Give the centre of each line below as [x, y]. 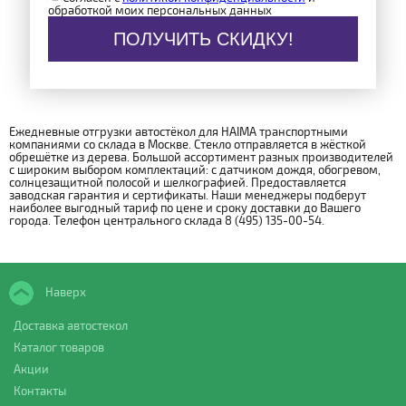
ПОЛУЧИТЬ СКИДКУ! [203, 39]
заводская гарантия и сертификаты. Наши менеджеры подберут [188, 195]
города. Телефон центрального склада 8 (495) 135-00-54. [167, 221]
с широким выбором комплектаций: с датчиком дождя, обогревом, [195, 170]
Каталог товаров [59, 348]
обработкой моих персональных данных [160, 10]
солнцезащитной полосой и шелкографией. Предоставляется [178, 183]
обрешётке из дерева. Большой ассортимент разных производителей [201, 157]
